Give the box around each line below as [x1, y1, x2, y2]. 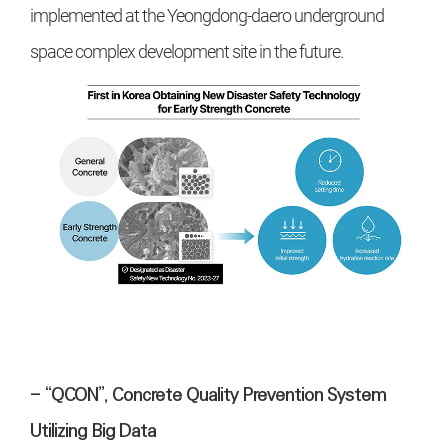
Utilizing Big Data [30, 416, 156, 445]
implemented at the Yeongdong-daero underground [30, 5, 384, 27]
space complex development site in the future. [30, 41, 349, 63]
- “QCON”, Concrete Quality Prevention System [30, 380, 387, 409]
